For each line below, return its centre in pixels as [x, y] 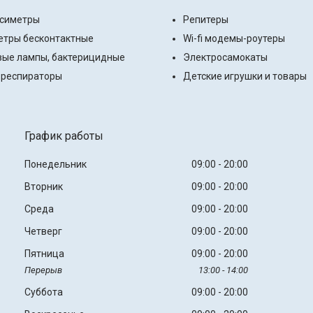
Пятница [44, 254]
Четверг [43, 232]
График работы [64, 136]
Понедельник [55, 165]
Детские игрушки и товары [245, 77]
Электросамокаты [225, 58]
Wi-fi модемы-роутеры [234, 39]
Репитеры [206, 20]
